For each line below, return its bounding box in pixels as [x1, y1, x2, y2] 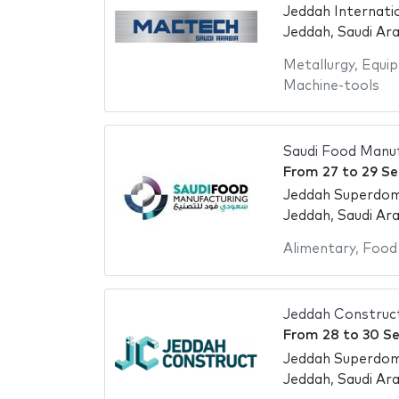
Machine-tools [282, 78, 379, 93]
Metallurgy [282, 58, 354, 72]
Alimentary [282, 242, 355, 256]
